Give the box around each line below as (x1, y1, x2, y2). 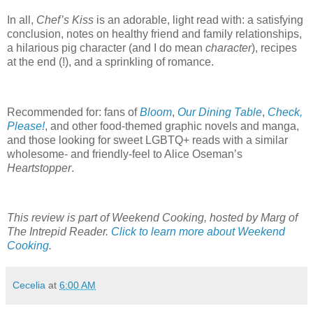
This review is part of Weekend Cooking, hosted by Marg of (7, 212, 298, 224)
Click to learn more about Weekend (111, 226, 285, 238)
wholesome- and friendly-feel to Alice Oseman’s (7, 147, 242, 160)
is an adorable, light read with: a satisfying (94, 14, 303, 27)
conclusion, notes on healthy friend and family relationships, (7, 28, 302, 41)
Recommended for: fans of (7, 105, 140, 118)
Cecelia (13, 279, 45, 291)
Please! (7, 119, 45, 132)
